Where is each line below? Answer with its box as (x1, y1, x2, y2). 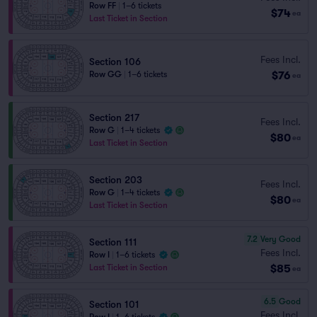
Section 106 (89, 56, 141, 67)
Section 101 (89, 299, 139, 310)
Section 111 (89, 236, 137, 248)
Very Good (260, 234, 301, 244)
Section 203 (89, 174, 142, 185)
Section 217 (89, 112, 139, 123)
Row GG (89, 69, 122, 79)
